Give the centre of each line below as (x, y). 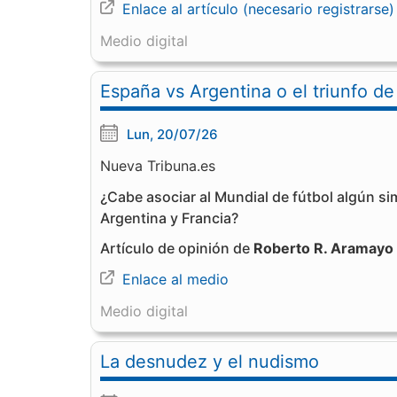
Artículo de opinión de (177, 248)
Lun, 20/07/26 (172, 134)
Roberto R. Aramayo (323, 248)
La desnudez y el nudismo (210, 362)
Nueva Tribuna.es (158, 166)
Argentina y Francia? (169, 218)
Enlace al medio (175, 279)
